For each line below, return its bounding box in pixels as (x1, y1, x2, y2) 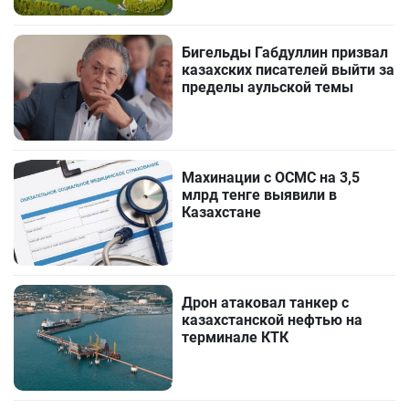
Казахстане (182, 203, 262, 221)
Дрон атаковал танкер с (182, 294, 350, 312)
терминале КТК (182, 329, 289, 347)
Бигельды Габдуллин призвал (182, 43, 389, 61)
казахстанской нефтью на (182, 311, 363, 330)
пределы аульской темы (182, 78, 354, 96)
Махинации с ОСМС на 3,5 (182, 168, 361, 186)
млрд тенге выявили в (182, 185, 338, 204)
